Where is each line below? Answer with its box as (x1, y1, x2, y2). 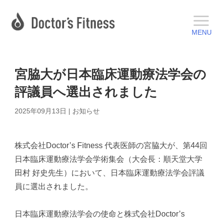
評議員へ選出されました (15, 85, 157, 100)
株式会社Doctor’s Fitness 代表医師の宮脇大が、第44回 (15, 141, 207, 150)
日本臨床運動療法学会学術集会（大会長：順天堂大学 (15, 155, 202, 164)
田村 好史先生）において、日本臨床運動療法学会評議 (15, 169, 204, 177)
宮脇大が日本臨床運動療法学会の (15, 67, 206, 82)
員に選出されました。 (15, 182, 93, 191)
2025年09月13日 (15, 107, 66, 115)
